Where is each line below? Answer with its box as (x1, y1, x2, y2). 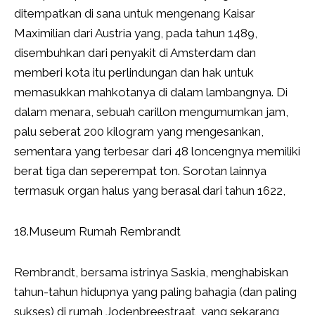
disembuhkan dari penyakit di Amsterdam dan (14, 46, 256, 60)
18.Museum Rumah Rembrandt (14, 224, 181, 239)
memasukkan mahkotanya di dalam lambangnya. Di (14, 85, 288, 100)
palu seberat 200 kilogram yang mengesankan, (14, 124, 264, 139)
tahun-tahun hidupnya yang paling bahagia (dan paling (14, 285, 297, 300)
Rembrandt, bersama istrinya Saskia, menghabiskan (14, 265, 288, 280)
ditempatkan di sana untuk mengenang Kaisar (14, 6, 255, 21)
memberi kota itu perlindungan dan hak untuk (14, 65, 254, 80)
